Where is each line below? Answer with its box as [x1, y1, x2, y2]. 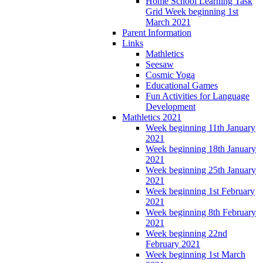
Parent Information [122, 27, 191, 38]
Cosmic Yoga [146, 69, 195, 80]
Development [146, 101, 195, 112]
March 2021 [146, 16, 191, 27]
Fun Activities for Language [146, 90, 249, 101]
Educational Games [146, 80, 218, 90]
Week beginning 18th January [146, 143, 256, 154]
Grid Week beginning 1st [146, 6, 238, 16]
